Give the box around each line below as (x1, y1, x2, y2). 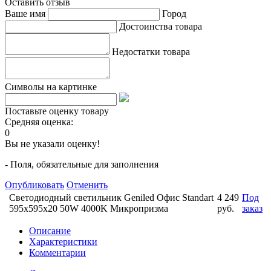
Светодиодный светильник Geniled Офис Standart (9, 192, 214, 203)
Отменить (67, 179, 108, 190)
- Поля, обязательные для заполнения (5, 158, 158, 169)
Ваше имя (5, 8, 45, 19)
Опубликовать (5, 179, 64, 190)
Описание (29, 225, 71, 236)
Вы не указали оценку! (5, 138, 100, 149)
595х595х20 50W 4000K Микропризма (9, 203, 168, 214)
